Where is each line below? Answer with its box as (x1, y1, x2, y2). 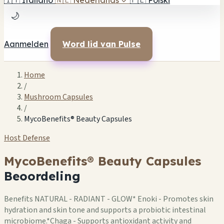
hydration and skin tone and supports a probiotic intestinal (4, 204, 206, 215)
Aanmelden (4, 39, 48, 49)
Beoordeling (4, 168, 80, 183)
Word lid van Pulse (62, 39, 140, 49)
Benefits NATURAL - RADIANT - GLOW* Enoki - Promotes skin (4, 193, 213, 204)
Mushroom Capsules (24, 91, 93, 102)
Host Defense (4, 132, 50, 143)
